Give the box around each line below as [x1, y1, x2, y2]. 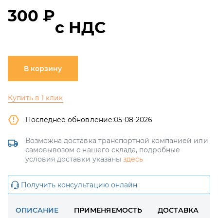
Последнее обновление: [25, 115, 114, 124]
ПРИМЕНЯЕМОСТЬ [74, 206, 142, 215]
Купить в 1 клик [8, 93, 63, 102]
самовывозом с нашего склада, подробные [25, 145, 181, 154]
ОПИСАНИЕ [16, 206, 59, 215]
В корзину [24, 64, 62, 73]
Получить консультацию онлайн [21, 181, 137, 189]
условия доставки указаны [25, 155, 123, 163]
